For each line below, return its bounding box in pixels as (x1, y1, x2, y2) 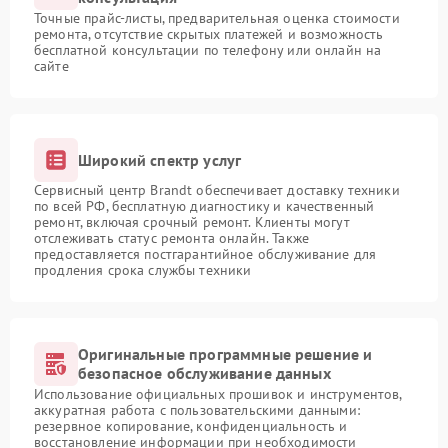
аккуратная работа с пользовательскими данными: (34, 401, 360, 420)
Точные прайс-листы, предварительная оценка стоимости (34, 9, 400, 28)
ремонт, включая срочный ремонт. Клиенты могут (34, 213, 350, 232)
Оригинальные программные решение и (78, 344, 373, 365)
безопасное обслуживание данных (78, 363, 331, 384)
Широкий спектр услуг (78, 149, 242, 170)
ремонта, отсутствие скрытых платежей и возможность (34, 25, 384, 44)
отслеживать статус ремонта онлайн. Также (34, 229, 309, 248)
